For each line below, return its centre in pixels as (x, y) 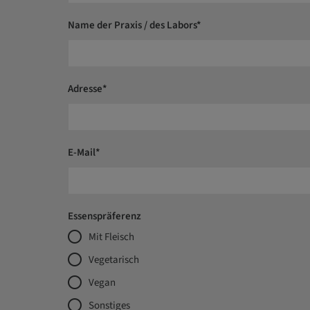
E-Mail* (84, 153)
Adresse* (87, 89)
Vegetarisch (113, 260)
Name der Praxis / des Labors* (134, 25)
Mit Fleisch (111, 237)
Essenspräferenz (104, 216)
